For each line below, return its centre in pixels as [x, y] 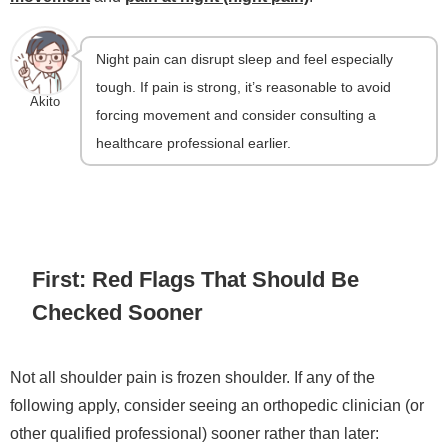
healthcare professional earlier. [194, 143]
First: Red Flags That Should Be [196, 279]
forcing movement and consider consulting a [236, 115]
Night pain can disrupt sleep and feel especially [245, 59]
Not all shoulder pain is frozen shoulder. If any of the [192, 376]
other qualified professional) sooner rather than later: [194, 432]
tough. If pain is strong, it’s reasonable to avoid [244, 87]
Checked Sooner [118, 312]
